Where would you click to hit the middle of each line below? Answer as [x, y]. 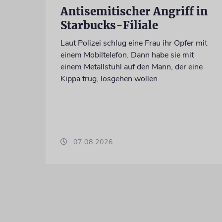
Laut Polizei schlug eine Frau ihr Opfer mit [134, 43]
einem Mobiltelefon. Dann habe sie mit [127, 55]
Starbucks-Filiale [109, 25]
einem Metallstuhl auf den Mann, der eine [131, 67]
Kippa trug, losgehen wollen [109, 79]
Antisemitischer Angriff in [134, 11]
